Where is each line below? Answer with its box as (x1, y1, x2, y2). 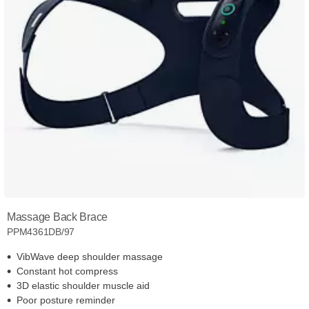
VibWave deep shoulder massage (17, 251, 163, 263)
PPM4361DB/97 (7, 226, 75, 238)
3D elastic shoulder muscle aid (17, 280, 150, 292)
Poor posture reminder (17, 295, 115, 306)
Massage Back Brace (7, 211, 108, 223)
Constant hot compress (17, 266, 118, 277)
